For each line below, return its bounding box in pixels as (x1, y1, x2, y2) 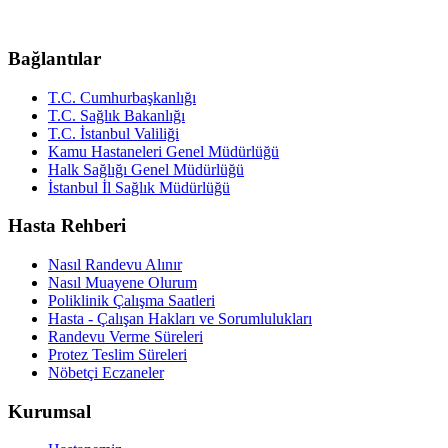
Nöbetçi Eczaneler (48, 364, 164, 381)
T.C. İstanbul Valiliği (48, 124, 179, 142)
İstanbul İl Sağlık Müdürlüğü (48, 178, 230, 196)
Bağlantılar (8, 47, 101, 69)
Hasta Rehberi (8, 215, 126, 237)
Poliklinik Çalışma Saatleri (48, 292, 215, 309)
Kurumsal (8, 400, 91, 422)
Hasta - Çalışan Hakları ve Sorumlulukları (48, 310, 312, 327)
